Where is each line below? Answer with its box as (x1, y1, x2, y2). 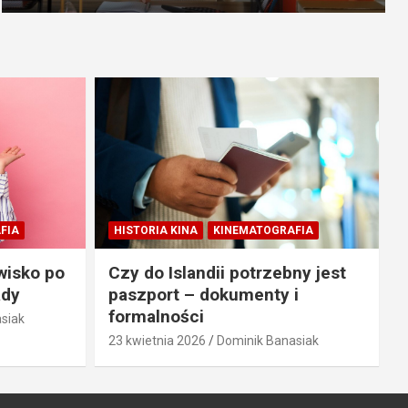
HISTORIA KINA (113, 223, 198, 237)
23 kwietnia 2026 (107, 332, 206, 348)
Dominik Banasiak (216, 332, 319, 348)
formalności (107, 305, 204, 327)
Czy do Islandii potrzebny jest (107, 261, 346, 283)
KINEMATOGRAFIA (212, 223, 313, 237)
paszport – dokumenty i (107, 283, 299, 305)
